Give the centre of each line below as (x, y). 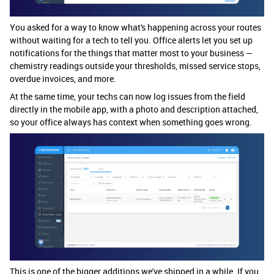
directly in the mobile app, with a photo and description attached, (134, 109)
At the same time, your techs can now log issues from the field (128, 97)
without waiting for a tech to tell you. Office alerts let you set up (131, 40)
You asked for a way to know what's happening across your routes (135, 28)
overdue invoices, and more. (63, 79)
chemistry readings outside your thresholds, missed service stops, (135, 66)
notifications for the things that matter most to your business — (131, 53)
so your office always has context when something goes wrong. (131, 122)
